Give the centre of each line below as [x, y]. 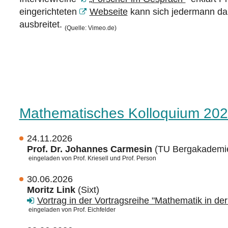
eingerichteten [49, 12]
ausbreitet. [42, 24]
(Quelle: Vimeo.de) [90, 28]
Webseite [108, 12]
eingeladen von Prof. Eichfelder [71, 209]
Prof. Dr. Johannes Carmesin [91, 149]
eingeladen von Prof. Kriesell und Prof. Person [91, 158]
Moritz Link [51, 190]
